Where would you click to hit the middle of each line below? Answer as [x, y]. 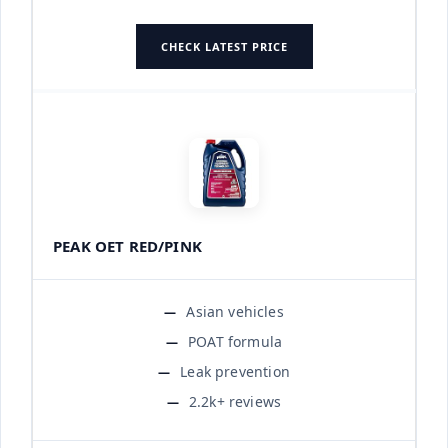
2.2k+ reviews [235, 401]
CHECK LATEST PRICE [224, 46]
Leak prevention [235, 371]
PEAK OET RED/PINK [127, 245]
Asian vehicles [235, 311]
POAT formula [235, 341]
